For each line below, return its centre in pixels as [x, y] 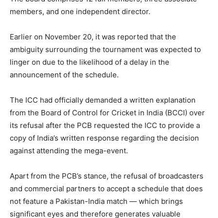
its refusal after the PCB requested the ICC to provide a [105, 126]
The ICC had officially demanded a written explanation [103, 100]
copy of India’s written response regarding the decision [104, 138]
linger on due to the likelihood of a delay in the [90, 62]
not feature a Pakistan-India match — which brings [96, 201]
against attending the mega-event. [69, 151]
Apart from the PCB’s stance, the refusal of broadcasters [107, 176]
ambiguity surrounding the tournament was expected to [105, 50]
